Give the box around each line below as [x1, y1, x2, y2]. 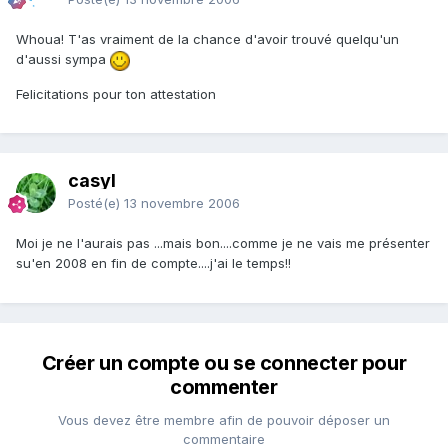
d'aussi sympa [16, 51, 110, 68]
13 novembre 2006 [124, 195, 240, 212]
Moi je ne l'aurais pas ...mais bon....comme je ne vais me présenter [16, 235, 430, 252]
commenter [170, 375, 278, 400]
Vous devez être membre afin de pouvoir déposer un [58, 412, 390, 429]
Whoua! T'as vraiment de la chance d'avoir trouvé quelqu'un [16, 31, 399, 48]
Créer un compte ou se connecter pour [41, 351, 407, 376]
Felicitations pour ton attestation [16, 85, 216, 102]
